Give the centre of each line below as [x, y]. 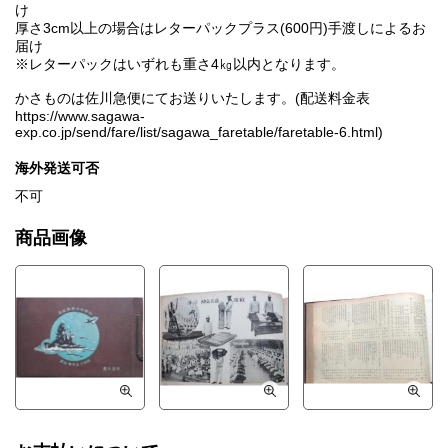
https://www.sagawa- [80, 116]
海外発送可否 [57, 168]
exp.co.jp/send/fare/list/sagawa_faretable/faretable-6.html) [199, 132]
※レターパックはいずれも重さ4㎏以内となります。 [180, 64]
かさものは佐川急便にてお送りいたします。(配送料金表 [199, 98]
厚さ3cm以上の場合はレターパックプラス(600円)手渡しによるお [220, 28]
